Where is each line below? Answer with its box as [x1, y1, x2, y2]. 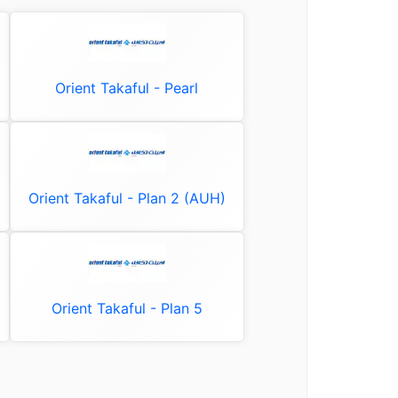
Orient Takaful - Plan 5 [51, 299, 203, 317]
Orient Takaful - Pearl [55, 79, 199, 97]
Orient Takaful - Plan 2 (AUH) [28, 189, 226, 207]
